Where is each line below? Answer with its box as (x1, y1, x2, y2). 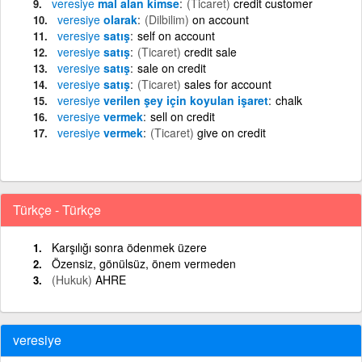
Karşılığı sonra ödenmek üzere (52, 238, 207, 255)
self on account (137, 27, 215, 44)
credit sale (184, 43, 237, 60)
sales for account (184, 75, 271, 92)
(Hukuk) (52, 271, 92, 288)
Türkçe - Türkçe (13, 200, 101, 219)
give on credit (197, 124, 266, 141)
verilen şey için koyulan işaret (100, 91, 268, 108)
